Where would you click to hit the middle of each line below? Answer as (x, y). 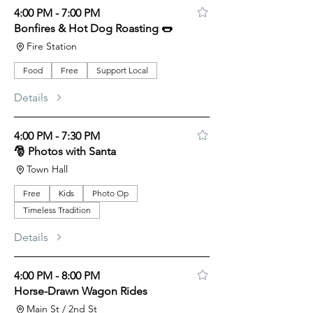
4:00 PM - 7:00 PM (57, 13)
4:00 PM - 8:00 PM (57, 276)
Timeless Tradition (57, 210)
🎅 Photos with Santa (65, 151)
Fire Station (52, 46)
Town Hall (47, 169)
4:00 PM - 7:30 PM (57, 136)
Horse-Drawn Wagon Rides (81, 291)
